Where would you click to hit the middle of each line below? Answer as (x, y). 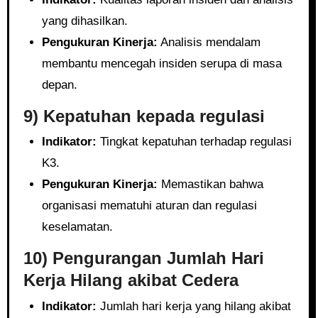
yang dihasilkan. (84, 21)
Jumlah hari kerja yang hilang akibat (193, 306)
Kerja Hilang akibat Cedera (131, 280)
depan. (59, 84)
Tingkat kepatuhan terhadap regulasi (194, 142)
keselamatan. (77, 227)
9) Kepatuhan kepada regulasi (144, 116)
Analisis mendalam (209, 42)
